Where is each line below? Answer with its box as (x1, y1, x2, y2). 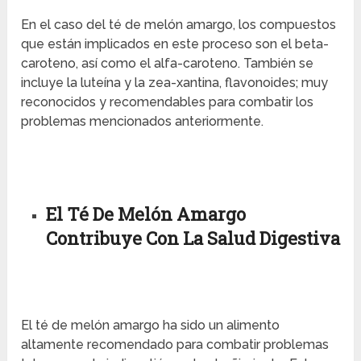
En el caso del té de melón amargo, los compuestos (21, 17, 337, 33)
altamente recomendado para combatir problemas (21, 337, 330, 353)
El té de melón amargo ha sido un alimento (21, 317, 280, 334)
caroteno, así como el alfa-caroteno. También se (21, 56, 314, 72)
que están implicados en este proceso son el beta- (21, 36, 330, 52)
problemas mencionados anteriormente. (21, 114, 264, 130)
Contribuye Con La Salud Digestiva (45, 226, 340, 251)
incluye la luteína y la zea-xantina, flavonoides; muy (21, 75, 329, 91)
